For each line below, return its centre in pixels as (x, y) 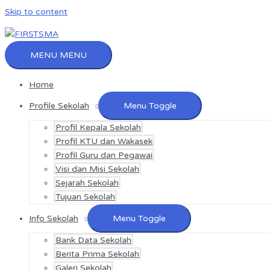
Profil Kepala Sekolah (98, 127)
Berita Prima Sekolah (97, 254)
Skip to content (36, 12)
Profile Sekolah (59, 106)
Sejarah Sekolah (87, 183)
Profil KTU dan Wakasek (104, 141)
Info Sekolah (54, 218)
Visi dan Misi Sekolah (97, 169)
